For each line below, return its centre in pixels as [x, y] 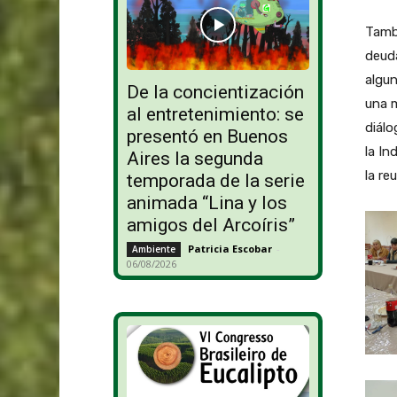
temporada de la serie [215, 181]
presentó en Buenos [207, 137]
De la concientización [215, 93]
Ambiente [153, 249]
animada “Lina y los [206, 203]
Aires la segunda [195, 159]
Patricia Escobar [230, 249]
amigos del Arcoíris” [210, 226]
